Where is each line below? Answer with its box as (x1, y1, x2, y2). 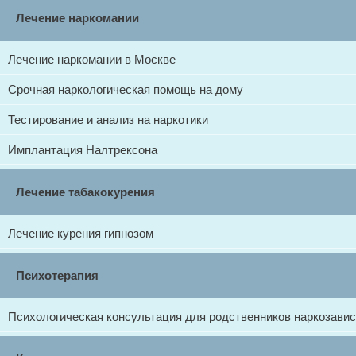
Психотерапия (16, 269, 99, 282)
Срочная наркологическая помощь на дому (8, 83, 243, 96)
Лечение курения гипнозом (8, 226, 153, 240)
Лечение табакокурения (16, 185, 155, 199)
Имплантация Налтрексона (8, 143, 157, 157)
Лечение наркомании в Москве (8, 52, 176, 66)
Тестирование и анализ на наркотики (8, 113, 208, 126)
